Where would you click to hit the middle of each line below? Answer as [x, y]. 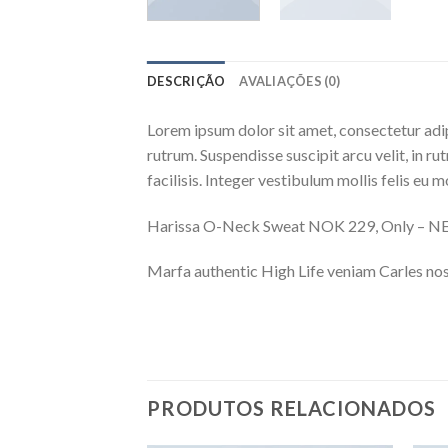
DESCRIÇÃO [186, 80]
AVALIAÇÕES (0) [289, 80]
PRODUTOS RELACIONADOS [291, 408]
